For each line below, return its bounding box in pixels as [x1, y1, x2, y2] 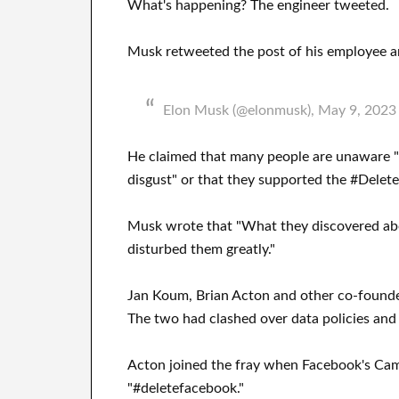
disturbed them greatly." [127, 242, 275, 256]
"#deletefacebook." [127, 381, 244, 395]
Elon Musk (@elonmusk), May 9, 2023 [163, 103, 396, 118]
